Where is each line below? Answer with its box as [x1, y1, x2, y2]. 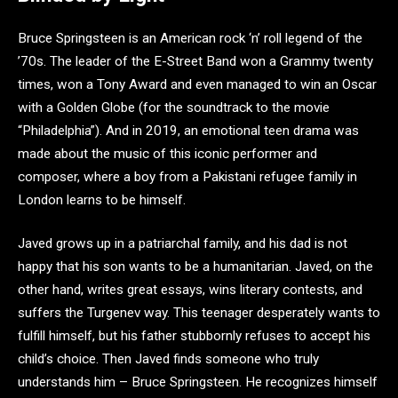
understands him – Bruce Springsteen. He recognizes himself [18, 374, 378, 391]
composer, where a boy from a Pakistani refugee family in [18, 168, 357, 185]
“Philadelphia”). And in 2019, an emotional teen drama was [18, 122, 359, 139]
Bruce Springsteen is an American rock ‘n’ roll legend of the [18, 29, 362, 46]
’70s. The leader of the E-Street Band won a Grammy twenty [18, 52, 373, 69]
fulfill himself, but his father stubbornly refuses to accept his [18, 328, 370, 345]
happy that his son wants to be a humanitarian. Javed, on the [18, 259, 373, 275]
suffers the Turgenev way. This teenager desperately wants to [18, 305, 380, 322]
